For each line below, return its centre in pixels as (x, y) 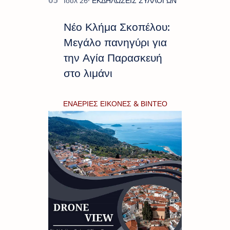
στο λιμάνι (88, 74)
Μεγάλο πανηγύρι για (115, 43)
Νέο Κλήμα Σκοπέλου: (117, 27)
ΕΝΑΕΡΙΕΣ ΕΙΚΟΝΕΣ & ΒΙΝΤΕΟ (115, 104)
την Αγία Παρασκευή (113, 58)
